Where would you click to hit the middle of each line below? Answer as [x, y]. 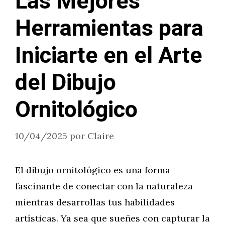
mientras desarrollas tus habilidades [95, 202]
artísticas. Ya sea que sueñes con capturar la [113, 218]
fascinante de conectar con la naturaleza [104, 186]
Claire [101, 136]
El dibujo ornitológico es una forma [93, 170]
